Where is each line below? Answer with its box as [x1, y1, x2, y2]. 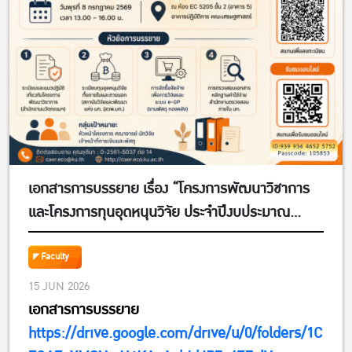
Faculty [41, 249, 69, 265]
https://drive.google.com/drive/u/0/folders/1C [28, 321, 322, 346]
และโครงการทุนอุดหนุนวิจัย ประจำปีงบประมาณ [28, 200, 290, 225]
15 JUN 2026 [28, 277, 90, 297]
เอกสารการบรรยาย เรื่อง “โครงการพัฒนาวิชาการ [28, 177, 310, 202]
